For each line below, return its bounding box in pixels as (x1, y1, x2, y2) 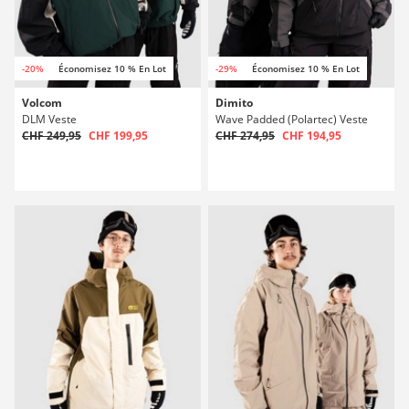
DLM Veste (22, 111, 77, 127)
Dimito (215, 95, 253, 110)
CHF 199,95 (89, 128, 148, 143)
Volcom (22, 95, 62, 110)
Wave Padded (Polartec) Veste (215, 111, 368, 127)
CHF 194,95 (282, 128, 341, 143)
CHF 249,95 (22, 128, 81, 143)
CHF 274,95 (215, 128, 275, 143)
